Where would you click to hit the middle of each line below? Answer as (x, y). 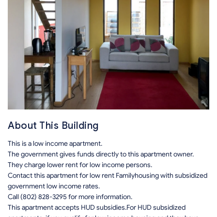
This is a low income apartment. (55, 143)
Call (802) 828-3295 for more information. (70, 197)
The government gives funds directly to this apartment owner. (101, 154)
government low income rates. (54, 186)
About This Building (53, 125)
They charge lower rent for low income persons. (80, 165)
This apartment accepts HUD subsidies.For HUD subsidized (97, 207)
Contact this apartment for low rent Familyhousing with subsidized (108, 175)
